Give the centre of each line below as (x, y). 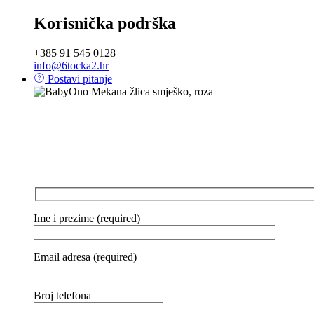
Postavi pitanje (78, 78)
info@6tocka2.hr (71, 65)
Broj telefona (62, 295)
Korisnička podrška (105, 23)
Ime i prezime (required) (87, 218)
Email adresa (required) (85, 257)
